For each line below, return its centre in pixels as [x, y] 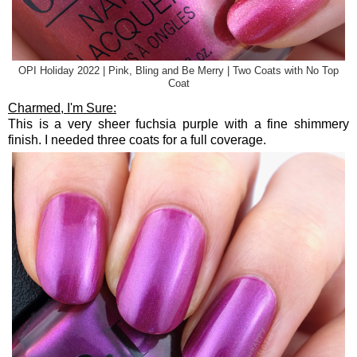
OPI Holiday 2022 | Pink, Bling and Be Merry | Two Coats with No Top [178, 71]
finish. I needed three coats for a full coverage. [137, 139]
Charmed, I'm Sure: [62, 108]
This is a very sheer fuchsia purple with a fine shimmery [178, 124]
